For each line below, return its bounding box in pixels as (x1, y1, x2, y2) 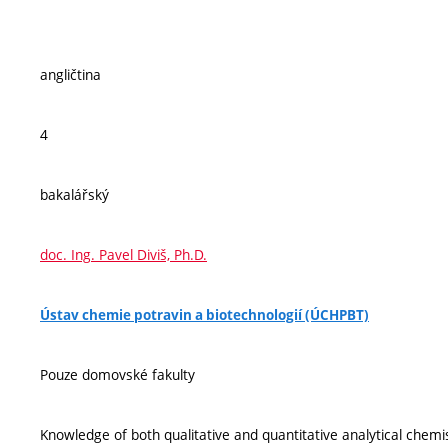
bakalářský (40, 185, 109, 204)
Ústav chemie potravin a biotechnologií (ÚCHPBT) (40, 306, 369, 324)
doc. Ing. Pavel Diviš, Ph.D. (40, 245, 207, 264)
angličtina (40, 65, 101, 84)
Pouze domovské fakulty (40, 365, 195, 384)
